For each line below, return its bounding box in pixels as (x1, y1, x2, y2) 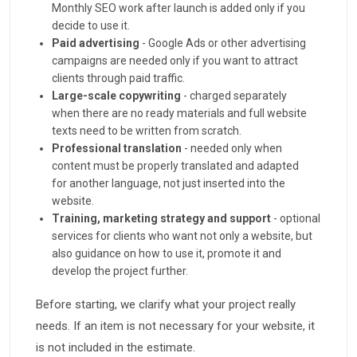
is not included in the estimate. (36, 340, 195, 355)
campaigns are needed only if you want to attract (52, 54, 298, 68)
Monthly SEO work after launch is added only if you (52, 2, 305, 15)
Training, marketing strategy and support (52, 212, 271, 226)
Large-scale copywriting (52, 89, 181, 103)
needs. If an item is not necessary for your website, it (36, 319, 315, 334)
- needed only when (182, 142, 282, 155)
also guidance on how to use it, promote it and (52, 247, 281, 261)
